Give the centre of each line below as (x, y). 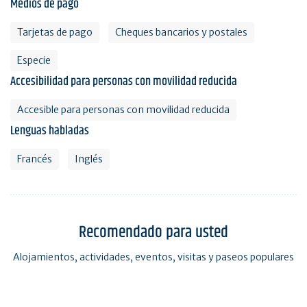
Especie (34, 60)
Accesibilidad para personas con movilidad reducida (124, 81)
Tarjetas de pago (55, 32)
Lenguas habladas (50, 131)
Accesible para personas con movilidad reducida (123, 109)
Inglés (89, 159)
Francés (35, 159)
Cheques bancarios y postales (181, 32)
